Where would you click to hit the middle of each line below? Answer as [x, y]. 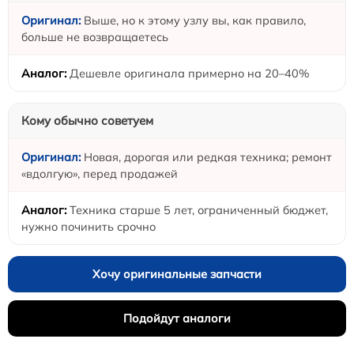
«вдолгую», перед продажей [100, 173]
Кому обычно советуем [87, 120]
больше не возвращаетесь [95, 36]
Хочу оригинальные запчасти [177, 273]
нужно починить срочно [88, 226]
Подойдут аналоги [177, 318]
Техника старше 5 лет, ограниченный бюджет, [199, 209]
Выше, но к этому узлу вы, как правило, [195, 20]
